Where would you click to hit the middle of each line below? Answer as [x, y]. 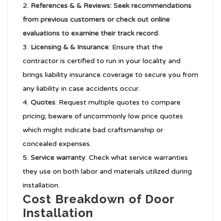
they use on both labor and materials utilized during [107, 172]
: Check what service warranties [137, 158]
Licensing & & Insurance [70, 47]
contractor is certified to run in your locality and [102, 61]
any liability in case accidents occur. [81, 89]
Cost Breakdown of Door [99, 199]
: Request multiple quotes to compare [118, 103]
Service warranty [58, 158]
